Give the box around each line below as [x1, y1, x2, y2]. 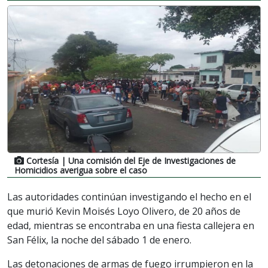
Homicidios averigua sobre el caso [14, 164, 147, 176]
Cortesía [26, 154, 59, 166]
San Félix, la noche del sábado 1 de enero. [7, 233, 191, 246]
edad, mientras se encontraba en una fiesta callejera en [7, 218, 254, 232]
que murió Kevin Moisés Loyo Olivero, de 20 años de [7, 204, 240, 218]
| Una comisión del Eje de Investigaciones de [59, 154, 236, 166]
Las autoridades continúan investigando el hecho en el [7, 190, 251, 203]
